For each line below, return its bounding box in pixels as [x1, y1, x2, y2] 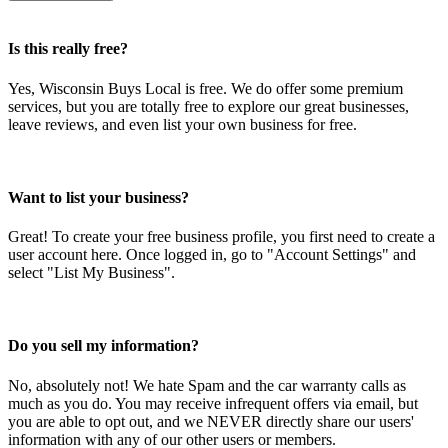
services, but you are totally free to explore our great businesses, [8, 97, 409, 115]
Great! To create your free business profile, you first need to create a [8, 228, 435, 246]
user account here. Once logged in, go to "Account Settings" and [8, 246, 416, 264]
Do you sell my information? [8, 337, 199, 355]
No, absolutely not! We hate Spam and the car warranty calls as [8, 376, 406, 394]
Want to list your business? [8, 188, 189, 206]
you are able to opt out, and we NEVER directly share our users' [8, 412, 414, 430]
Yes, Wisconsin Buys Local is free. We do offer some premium [8, 79, 403, 97]
